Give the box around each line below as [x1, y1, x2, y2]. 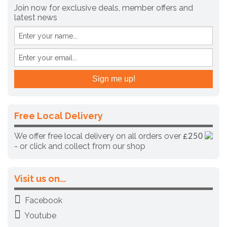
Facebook [23, 196, 62, 206]
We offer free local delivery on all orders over [14, 131, 183, 141]
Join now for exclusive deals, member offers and [14, 3, 193, 13]
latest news [14, 13, 57, 23]
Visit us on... [14, 173, 66, 184]
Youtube [23, 211, 56, 221]
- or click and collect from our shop [14, 141, 145, 152]
